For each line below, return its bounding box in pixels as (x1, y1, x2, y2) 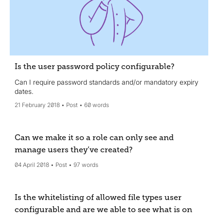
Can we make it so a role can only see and (15, 133, 174, 143)
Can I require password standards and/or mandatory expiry (15, 78, 199, 87)
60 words (84, 101, 109, 109)
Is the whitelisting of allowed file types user (15, 193, 182, 202)
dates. (15, 87, 34, 96)
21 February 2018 (15, 101, 60, 109)
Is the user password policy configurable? (15, 62, 175, 72)
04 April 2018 (15, 161, 49, 169)
